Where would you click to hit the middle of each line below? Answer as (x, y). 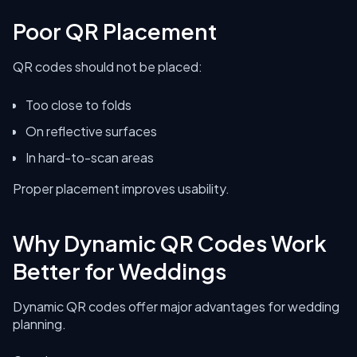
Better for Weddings (120, 271)
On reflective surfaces (91, 131)
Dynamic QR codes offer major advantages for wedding (176, 306)
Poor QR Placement (115, 31)
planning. (39, 324)
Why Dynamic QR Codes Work (170, 243)
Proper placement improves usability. (121, 188)
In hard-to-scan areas (90, 157)
